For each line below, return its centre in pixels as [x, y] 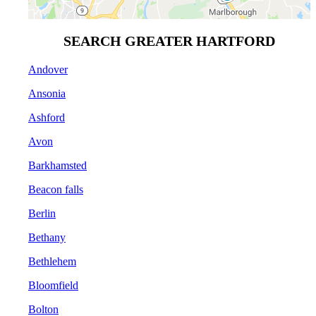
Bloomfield [53, 285]
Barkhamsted [57, 165]
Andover [48, 69]
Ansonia [47, 93]
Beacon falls [56, 189]
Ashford [47, 117]
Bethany [47, 237]
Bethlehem [52, 261]
